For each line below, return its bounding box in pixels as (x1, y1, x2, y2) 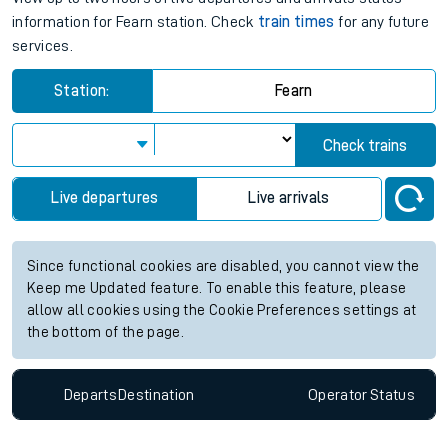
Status (369, 386, 415, 403)
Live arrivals (248, 190, 330, 207)
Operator (307, 386, 368, 403)
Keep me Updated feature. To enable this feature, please (27, 281, 407, 297)
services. (12, 38, 74, 55)
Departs (63, 386, 118, 403)
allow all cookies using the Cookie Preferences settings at (27, 303, 417, 319)
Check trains (323, 138, 408, 155)
